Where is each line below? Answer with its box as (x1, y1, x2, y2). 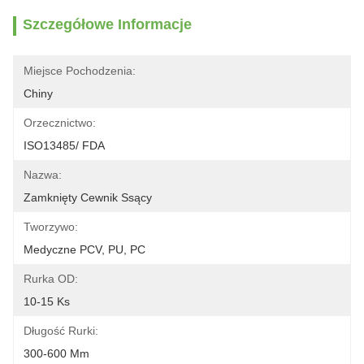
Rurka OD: (24, 272, 78, 285)
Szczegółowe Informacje (23, 16, 192, 32)
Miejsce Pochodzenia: (24, 64, 136, 77)
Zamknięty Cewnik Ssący (24, 191, 152, 204)
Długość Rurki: (24, 324, 98, 337)
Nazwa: (24, 168, 62, 181)
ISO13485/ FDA (24, 139, 105, 152)
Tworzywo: (24, 220, 78, 233)
